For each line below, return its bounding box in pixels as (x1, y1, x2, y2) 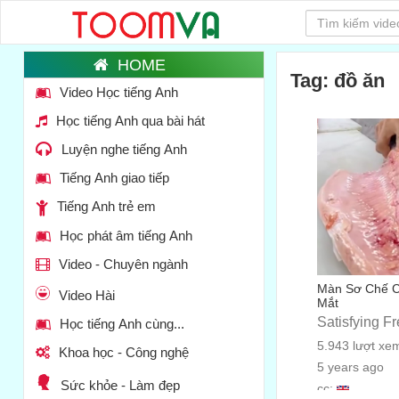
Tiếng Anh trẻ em (56, 199, 156, 215)
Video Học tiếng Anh (59, 85, 178, 100)
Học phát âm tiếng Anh (59, 227, 192, 243)
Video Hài (58, 287, 115, 303)
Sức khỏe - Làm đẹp (60, 377, 180, 393)
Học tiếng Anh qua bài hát (55, 113, 205, 128)
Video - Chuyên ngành (58, 256, 188, 272)
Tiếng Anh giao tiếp (59, 170, 169, 186)
